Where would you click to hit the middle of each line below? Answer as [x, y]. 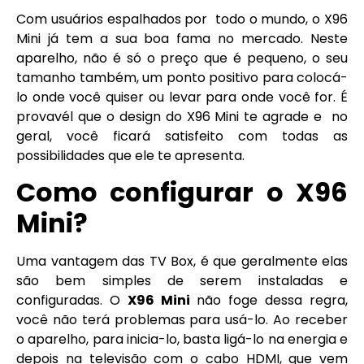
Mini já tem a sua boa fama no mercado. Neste [182, 38]
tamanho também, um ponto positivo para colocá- [182, 77]
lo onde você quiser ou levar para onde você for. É [182, 97]
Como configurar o [156, 193]
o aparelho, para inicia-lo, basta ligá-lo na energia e [182, 340]
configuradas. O [72, 301]
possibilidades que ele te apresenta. [130, 155]
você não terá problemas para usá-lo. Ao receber [182, 320]
